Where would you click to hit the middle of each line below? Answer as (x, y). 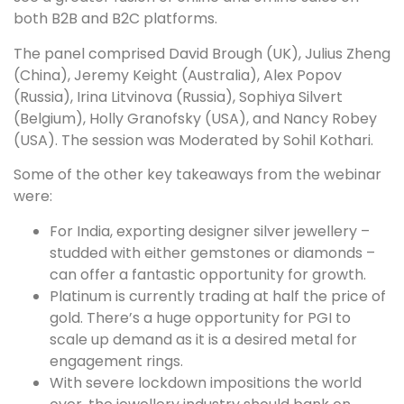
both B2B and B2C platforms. (115, 19)
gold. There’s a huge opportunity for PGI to (200, 317)
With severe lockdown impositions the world (206, 382)
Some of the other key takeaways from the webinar (197, 175)
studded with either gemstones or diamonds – (212, 252)
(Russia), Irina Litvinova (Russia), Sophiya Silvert (178, 96)
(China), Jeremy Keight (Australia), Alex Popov (178, 75)
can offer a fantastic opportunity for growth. (208, 274)
